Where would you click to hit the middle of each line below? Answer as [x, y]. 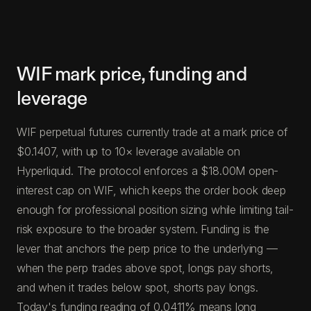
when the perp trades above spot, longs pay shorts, [145, 268]
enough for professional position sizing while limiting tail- [155, 209]
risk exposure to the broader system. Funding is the [143, 229]
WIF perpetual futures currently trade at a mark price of [153, 132]
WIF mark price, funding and [132, 74]
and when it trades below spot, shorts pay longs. [137, 287]
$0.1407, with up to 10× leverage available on [129, 151]
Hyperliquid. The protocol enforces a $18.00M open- [148, 170]
